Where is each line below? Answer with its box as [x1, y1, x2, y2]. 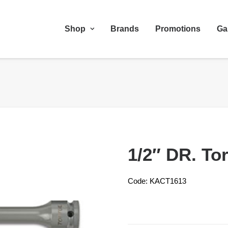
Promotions [155, 24, 201, 33]
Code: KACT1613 [128, 177, 186, 185]
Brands [110, 24, 139, 33]
